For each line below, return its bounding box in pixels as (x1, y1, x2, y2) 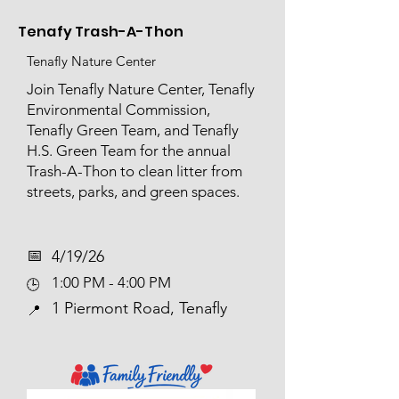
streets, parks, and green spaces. (27, 183, 240, 200)
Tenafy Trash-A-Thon (18, 21, 184, 42)
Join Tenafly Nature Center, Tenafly (27, 80, 255, 98)
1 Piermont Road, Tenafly (52, 298, 227, 318)
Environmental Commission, (27, 101, 210, 118)
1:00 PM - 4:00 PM (52, 273, 171, 291)
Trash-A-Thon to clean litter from (27, 162, 242, 180)
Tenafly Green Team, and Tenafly (27, 121, 239, 139)
